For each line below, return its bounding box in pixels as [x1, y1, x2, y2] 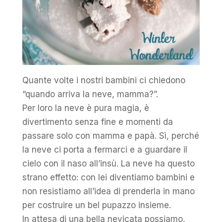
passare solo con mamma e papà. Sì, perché [22, 130, 199, 141]
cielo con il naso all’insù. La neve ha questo [22, 158, 195, 168]
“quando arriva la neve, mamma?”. [22, 89, 158, 99]
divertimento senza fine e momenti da [22, 116, 173, 127]
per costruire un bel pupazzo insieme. [22, 200, 171, 210]
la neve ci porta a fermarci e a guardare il [22, 144, 187, 155]
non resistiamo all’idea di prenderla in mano [22, 186, 195, 196]
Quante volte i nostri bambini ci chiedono [22, 75, 185, 85]
